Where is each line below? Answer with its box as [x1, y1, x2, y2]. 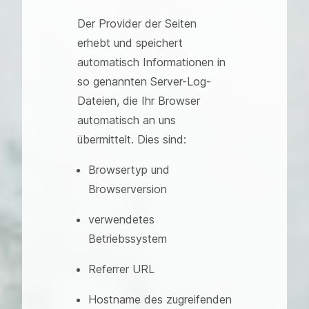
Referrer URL [88, 262, 154, 276]
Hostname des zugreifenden [88, 292, 232, 306]
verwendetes [88, 212, 154, 226]
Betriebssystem [88, 232, 167, 246]
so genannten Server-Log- [77, 74, 211, 88]
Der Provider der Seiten [77, 17, 197, 30]
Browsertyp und [88, 163, 170, 177]
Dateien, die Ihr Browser [77, 94, 200, 108]
